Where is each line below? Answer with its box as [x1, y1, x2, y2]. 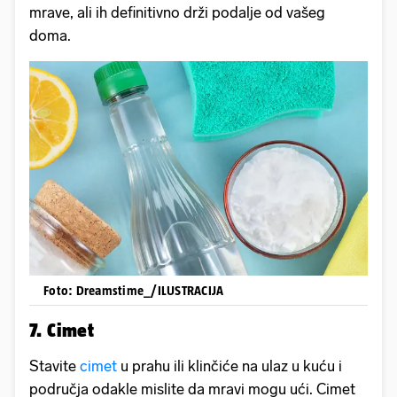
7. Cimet [29, 319, 95, 341]
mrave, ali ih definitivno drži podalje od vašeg [29, 3, 325, 21]
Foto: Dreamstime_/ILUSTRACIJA [43, 283, 224, 299]
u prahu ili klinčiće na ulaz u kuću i [121, 357, 342, 376]
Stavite [29, 357, 80, 376]
